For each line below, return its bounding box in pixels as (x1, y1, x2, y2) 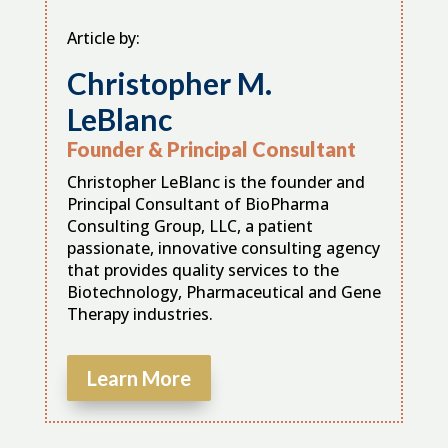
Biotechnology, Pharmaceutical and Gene (66, 280, 381, 303)
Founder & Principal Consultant (66, 136, 356, 161)
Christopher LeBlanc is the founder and (66, 170, 365, 193)
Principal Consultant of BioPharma (66, 192, 329, 215)
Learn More (86, 365, 191, 390)
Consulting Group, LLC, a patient (66, 214, 313, 237)
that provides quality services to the (66, 258, 339, 281)
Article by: (66, 26, 140, 49)
